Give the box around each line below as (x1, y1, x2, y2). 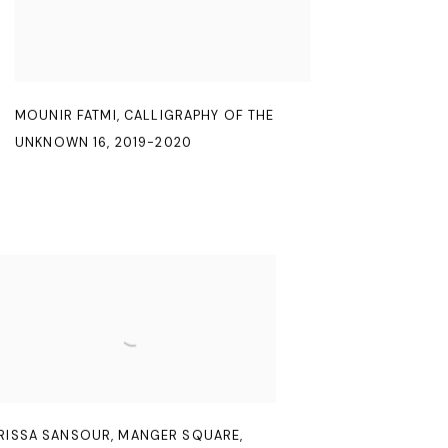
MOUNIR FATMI (15, 106, 117, 124)
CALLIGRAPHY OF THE (124, 106, 275, 124)
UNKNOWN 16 (15, 133, 108, 151)
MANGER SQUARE (118, 427, 241, 445)
